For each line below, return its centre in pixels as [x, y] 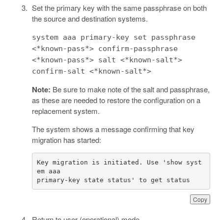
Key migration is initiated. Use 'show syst [119, 162]
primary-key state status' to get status [113, 180]
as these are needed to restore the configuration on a [116, 100]
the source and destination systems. [90, 19]
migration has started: [66, 140]
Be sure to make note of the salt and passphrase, [130, 89]
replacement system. [66, 111]
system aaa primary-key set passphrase [113, 38]
